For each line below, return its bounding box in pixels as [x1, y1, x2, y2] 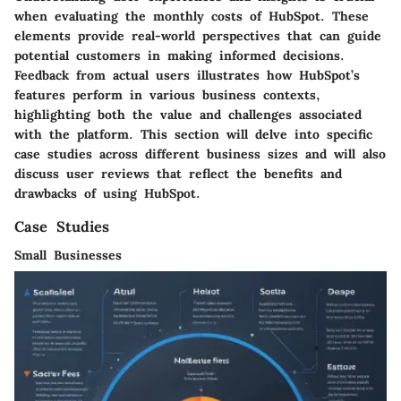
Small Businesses [14, 247, 122, 264]
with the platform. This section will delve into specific [14, 126, 372, 143]
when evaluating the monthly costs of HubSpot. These [14, 8, 369, 25]
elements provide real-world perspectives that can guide [14, 28, 381, 45]
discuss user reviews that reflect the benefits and [14, 166, 342, 183]
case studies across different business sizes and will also [14, 146, 386, 163]
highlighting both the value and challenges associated [14, 107, 362, 124]
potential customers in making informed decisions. [14, 47, 345, 64]
